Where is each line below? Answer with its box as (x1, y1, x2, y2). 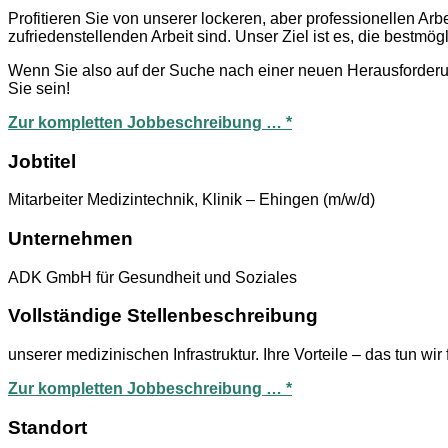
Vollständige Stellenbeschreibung (8, 305, 318, 327)
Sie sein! (8, 79, 70, 97)
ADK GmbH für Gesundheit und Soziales (8, 268, 297, 286)
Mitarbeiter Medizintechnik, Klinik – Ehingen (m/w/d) (8, 191, 375, 209)
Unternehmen (8, 227, 133, 249)
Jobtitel (8, 150, 76, 172)
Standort (8, 416, 87, 438)
